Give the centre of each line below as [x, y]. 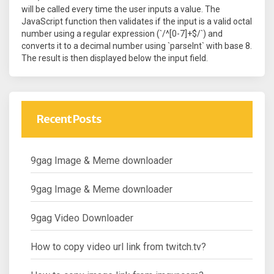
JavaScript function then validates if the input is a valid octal [137, 21]
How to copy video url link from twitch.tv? [118, 246]
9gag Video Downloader [82, 218]
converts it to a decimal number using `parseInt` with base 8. [137, 46]
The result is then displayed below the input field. [115, 58]
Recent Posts [69, 119]
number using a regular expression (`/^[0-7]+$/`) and [122, 33]
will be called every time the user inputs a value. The [121, 9]
